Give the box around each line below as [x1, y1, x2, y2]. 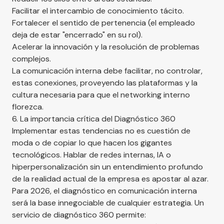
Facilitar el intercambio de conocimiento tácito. [12, 5, 184, 16]
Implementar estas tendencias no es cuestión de [12, 125, 190, 136]
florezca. [12, 101, 43, 112]
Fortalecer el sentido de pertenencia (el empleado [12, 17, 195, 28]
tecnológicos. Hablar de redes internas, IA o [12, 149, 171, 160]
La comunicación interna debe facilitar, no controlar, [12, 65, 202, 76]
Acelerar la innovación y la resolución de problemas [12, 41, 199, 52]
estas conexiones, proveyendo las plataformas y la [12, 77, 197, 88]
